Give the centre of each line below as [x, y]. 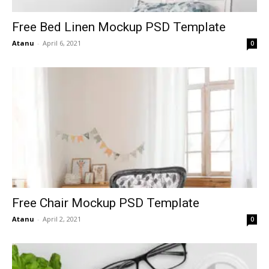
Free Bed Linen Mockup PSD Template [119, 27]
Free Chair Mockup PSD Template [106, 203]
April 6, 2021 [62, 43]
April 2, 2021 [62, 219]
